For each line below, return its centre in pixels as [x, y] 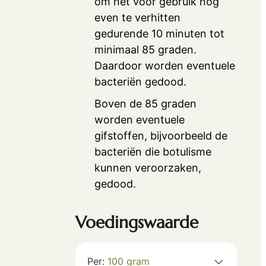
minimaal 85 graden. [146, 50]
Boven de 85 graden [146, 104]
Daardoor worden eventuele [165, 66]
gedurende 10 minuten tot [160, 34]
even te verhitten [138, 18]
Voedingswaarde [137, 223]
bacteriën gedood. [141, 82]
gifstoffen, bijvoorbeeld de [161, 136]
